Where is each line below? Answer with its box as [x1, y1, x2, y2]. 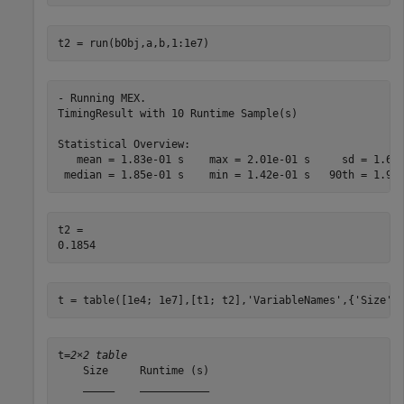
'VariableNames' [246, 293, 342, 307]
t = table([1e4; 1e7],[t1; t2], [57, 293, 247, 307]
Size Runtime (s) [57, 363, 209, 377]
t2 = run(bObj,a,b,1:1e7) [57, 36, 209, 50]
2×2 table [69, 348, 127, 362]
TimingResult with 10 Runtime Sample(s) [57, 106, 298, 120]
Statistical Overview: [57, 137, 190, 151]
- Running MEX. [57, 91, 146, 105]
